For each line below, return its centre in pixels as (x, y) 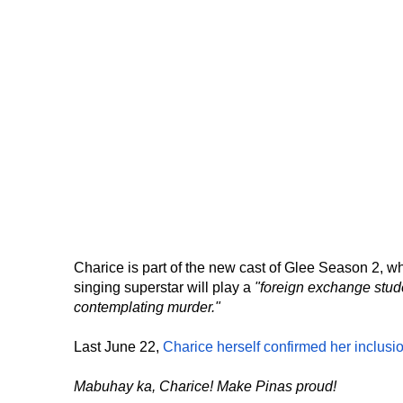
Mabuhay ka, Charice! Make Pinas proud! (205, 386)
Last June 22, (118, 347)
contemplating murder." (147, 307)
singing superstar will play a (164, 287)
